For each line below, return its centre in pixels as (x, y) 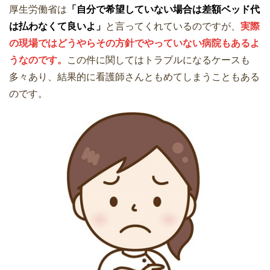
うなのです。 (38, 60)
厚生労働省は (38, 9)
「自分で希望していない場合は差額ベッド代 (163, 9)
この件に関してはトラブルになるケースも (159, 60)
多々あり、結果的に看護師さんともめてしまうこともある (134, 77)
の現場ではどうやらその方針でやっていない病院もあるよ (134, 43)
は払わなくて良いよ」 (57, 26)
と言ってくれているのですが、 (173, 26)
